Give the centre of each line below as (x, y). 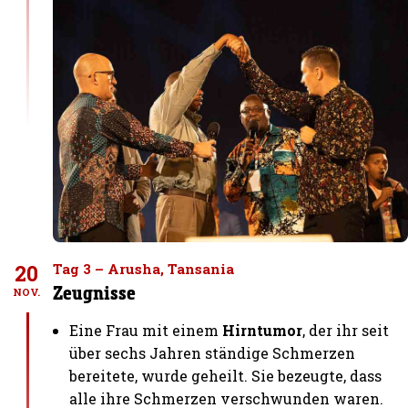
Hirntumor (263, 330)
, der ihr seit (346, 330)
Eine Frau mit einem (146, 330)
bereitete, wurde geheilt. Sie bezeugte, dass (226, 375)
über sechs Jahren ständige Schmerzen (213, 352)
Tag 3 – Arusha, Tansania (144, 268)
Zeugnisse (95, 292)
